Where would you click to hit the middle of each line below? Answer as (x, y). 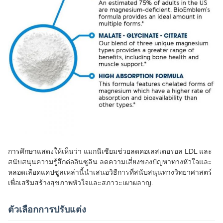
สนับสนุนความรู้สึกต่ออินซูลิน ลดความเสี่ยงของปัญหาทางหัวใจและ (110, 162)
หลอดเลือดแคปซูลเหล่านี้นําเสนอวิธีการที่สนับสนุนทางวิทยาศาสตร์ (110, 172)
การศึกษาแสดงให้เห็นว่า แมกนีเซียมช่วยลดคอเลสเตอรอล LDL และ (110, 151)
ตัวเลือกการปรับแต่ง (47, 210)
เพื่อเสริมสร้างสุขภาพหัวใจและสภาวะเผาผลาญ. (81, 183)
